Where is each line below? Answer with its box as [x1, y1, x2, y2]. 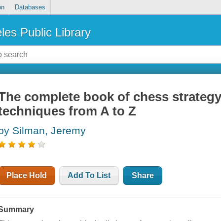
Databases [14, 3, 45, 11]
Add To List [68, 171, 111, 180]
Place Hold [6, 171, 47, 180]
